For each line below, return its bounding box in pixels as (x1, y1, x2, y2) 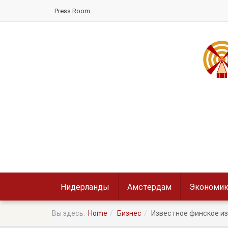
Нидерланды (61, 182, 109, 192)
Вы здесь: (52, 209, 88, 217)
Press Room (54, 7, 90, 15)
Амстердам (127, 182, 172, 192)
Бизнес (117, 209, 141, 217)
